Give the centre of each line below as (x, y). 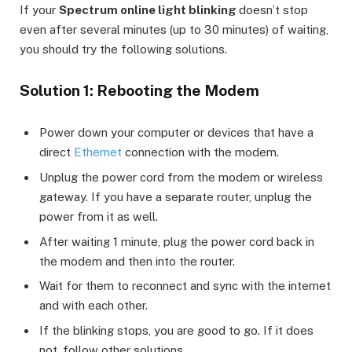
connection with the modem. (200, 152)
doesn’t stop (273, 10)
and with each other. (93, 306)
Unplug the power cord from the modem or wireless (181, 178)
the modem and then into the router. (137, 261)
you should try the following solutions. (123, 49)
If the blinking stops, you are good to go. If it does (176, 330)
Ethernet (98, 152)
